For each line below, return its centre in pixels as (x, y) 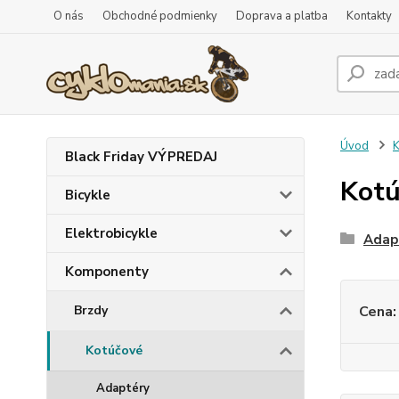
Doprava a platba (282, 16)
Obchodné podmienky (160, 16)
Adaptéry (123, 388)
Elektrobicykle (111, 233)
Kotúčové (114, 350)
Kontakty (369, 16)
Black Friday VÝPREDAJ (141, 157)
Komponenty (107, 272)
